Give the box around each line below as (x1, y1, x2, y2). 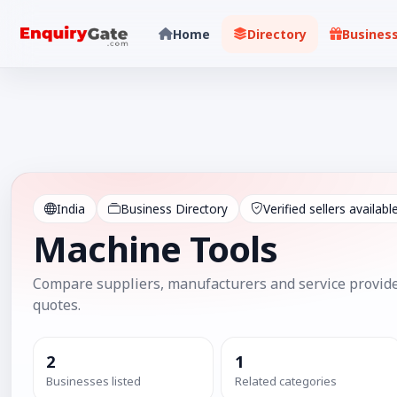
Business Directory (121, 199, 228, 217)
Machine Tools (33, 224, 278, 274)
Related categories (234, 373, 337, 390)
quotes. (33, 294, 81, 315)
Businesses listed (46, 373, 142, 390)
